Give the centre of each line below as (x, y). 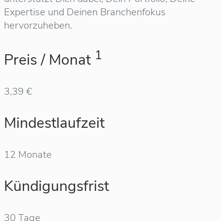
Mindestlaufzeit (54, 123)
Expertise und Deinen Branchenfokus (85, 12)
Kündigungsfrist (56, 186)
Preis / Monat (49, 60)
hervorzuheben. (38, 25)
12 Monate (28, 154)
